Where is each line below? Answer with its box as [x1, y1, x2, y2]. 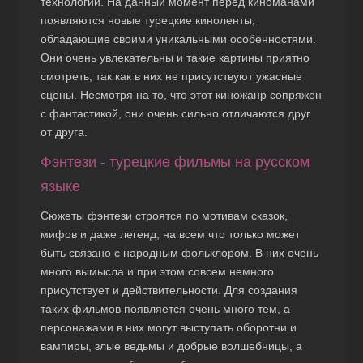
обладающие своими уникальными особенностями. [41, 32, 316, 46]
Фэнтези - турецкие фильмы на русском [41, 154, 310, 171]
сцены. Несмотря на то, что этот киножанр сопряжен [41, 88, 322, 102]
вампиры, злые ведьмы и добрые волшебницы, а [41, 340, 302, 353]
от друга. [41, 126, 88, 139]
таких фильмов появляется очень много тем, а [41, 302, 290, 316]
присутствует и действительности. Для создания [41, 284, 297, 297]
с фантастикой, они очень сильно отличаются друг [41, 107, 310, 121]
